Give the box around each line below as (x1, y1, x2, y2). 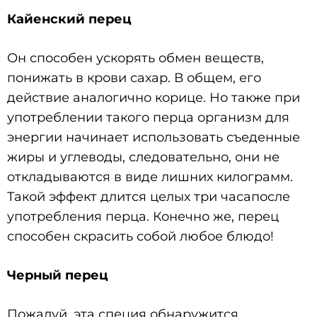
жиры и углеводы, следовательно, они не (7, 149, 279, 165)
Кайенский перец (7, 11, 132, 27)
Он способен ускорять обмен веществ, (7, 50, 264, 66)
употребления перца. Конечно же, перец (7, 208, 279, 224)
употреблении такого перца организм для (7, 109, 289, 125)
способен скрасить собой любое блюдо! (7, 228, 274, 244)
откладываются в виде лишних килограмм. (7, 168, 293, 185)
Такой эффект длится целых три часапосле (7, 188, 290, 204)
